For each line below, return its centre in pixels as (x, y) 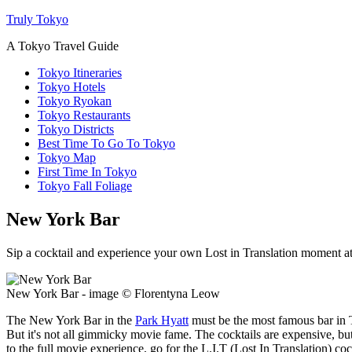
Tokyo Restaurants (84, 115)
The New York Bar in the (71, 320)
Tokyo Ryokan (75, 101)
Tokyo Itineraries (80, 73)
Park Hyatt (162, 320)
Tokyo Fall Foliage (85, 186)
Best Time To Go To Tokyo (106, 143)
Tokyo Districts (76, 129)
